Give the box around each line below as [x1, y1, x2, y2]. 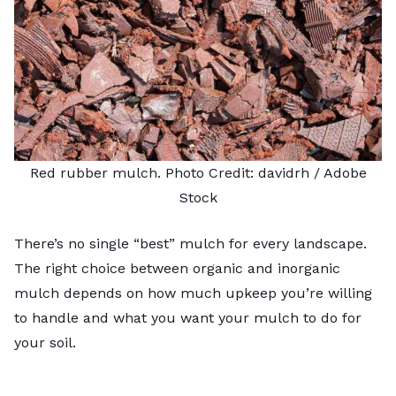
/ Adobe [308, 164, 367, 182]
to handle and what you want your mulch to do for [14, 309, 362, 327]
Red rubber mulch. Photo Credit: [29, 164, 258, 182]
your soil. [14, 334, 76, 352]
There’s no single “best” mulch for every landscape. [14, 235, 367, 253]
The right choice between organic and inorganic [14, 260, 340, 278]
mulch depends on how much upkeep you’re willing [14, 285, 372, 302]
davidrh [257, 164, 309, 182]
